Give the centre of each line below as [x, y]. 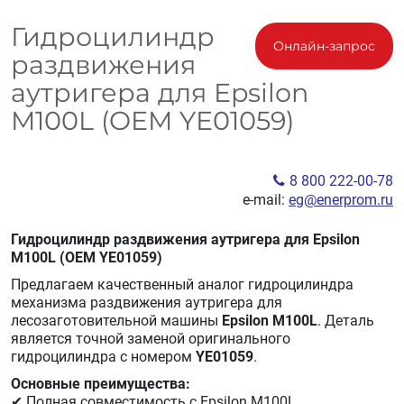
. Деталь [346, 321]
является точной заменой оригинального [151, 339]
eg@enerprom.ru [341, 200]
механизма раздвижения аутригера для [147, 303]
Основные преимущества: [101, 384]
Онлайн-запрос [324, 46]
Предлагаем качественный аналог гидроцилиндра [182, 285]
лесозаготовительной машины [116, 321]
